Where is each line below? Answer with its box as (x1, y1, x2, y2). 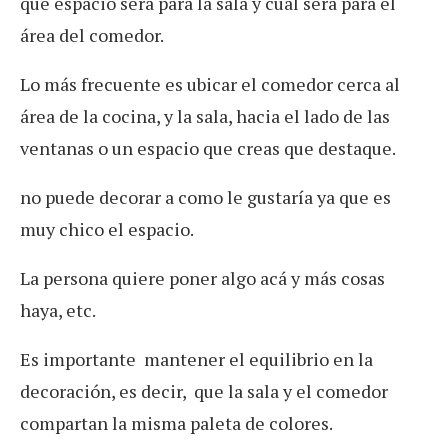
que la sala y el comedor (194, 379, 388, 404)
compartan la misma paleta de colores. (20, 411, 333, 436)
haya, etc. (20, 298, 96, 323)
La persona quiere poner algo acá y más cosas (20, 266, 385, 291)
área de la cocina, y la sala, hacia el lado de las (20, 104, 390, 129)
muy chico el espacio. (20, 217, 194, 242)
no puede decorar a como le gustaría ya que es (20, 185, 391, 210)
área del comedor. (20, 23, 164, 48)
